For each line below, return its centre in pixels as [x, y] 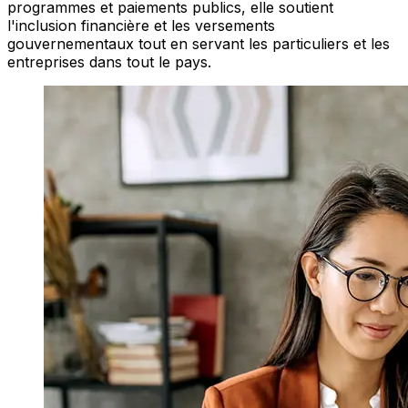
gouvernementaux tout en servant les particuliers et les [199, 44]
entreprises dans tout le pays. [109, 62]
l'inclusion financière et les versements [141, 26]
